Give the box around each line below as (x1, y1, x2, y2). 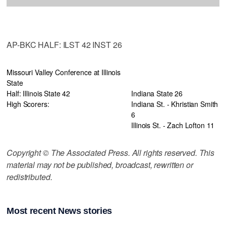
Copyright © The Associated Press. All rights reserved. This (7, 146, 215, 158)
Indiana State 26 (131, 88, 183, 98)
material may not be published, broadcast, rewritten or (7, 158, 193, 171)
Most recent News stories (7, 206, 112, 216)
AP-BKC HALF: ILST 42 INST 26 (7, 38, 122, 50)
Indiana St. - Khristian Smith (131, 98, 218, 109)
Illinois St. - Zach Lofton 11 (131, 120, 215, 130)
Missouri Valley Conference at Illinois (7, 67, 121, 77)
